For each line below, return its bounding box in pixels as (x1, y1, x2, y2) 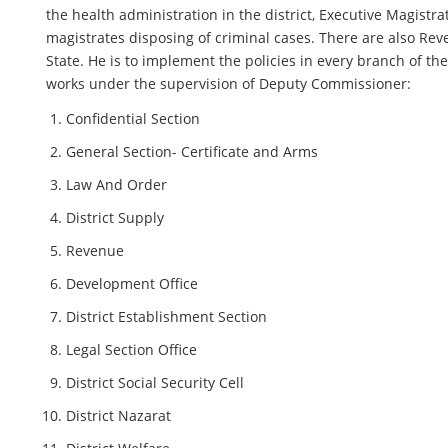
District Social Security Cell (66, 373, 245, 392)
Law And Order (66, 175, 168, 194)
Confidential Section (66, 109, 201, 128)
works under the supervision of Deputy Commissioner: (46, 74, 412, 93)
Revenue (66, 241, 125, 260)
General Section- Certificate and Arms (66, 142, 319, 161)
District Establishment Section (66, 307, 268, 326)
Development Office (66, 274, 199, 293)
